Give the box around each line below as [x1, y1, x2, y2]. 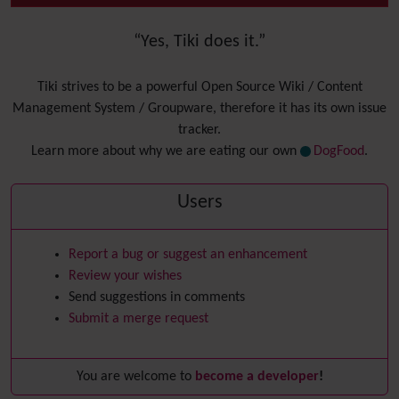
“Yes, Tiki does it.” [134, 33, 265, 51]
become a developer [194, 370, 319, 384]
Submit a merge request [69, 312, 208, 326]
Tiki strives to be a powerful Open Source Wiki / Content [37, 80, 362, 94]
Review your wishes [69, 269, 182, 283]
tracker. [178, 123, 221, 137]
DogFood [313, 144, 364, 159]
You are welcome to [76, 370, 195, 384]
